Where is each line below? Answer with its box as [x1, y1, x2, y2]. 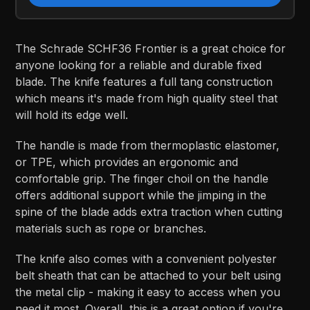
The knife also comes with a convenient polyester [15, 252, 277, 266]
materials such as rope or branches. [15, 221, 207, 236]
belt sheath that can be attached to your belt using [15, 268, 282, 283]
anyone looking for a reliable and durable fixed [15, 58, 262, 73]
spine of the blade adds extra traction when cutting [15, 205, 283, 219]
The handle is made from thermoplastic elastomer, [15, 138, 280, 153]
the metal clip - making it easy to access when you [15, 285, 281, 300]
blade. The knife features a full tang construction [15, 75, 273, 89]
